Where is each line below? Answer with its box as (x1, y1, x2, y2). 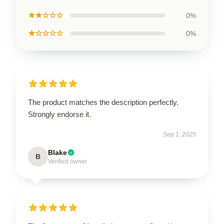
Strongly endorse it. (28, 110, 91, 118)
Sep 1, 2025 (163, 131, 196, 138)
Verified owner (48, 158, 87, 165)
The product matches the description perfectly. (28, 98, 178, 106)
